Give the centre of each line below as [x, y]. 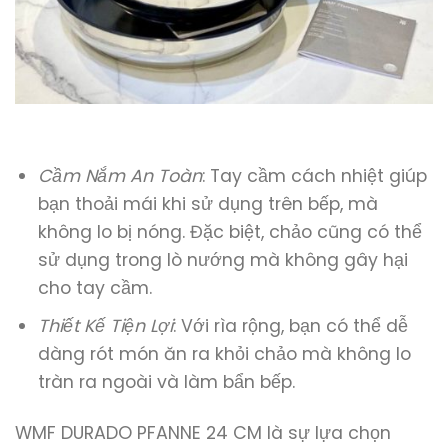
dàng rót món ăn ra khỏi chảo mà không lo [224, 354]
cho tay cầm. [94, 287]
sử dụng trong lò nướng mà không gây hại [222, 259]
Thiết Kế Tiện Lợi [105, 326]
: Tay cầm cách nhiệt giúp [314, 175]
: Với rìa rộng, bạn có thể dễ [290, 326]
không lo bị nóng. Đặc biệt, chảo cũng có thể [229, 231]
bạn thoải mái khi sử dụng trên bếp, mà [207, 203]
